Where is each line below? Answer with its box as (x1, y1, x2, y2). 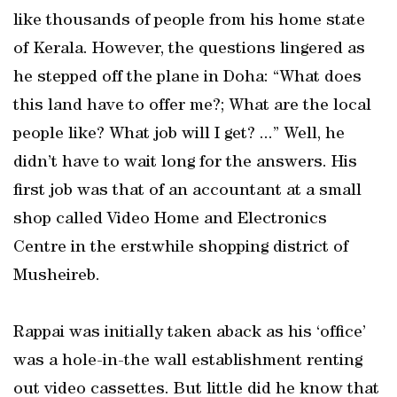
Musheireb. (13, 268, 100, 285)
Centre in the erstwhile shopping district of (13, 239, 348, 257)
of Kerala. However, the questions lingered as (13, 41, 365, 58)
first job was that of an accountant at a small (13, 183, 362, 200)
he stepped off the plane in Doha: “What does (13, 69, 362, 87)
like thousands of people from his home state (13, 12, 365, 30)
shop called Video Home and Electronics (13, 211, 327, 229)
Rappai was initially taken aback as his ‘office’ (13, 324, 366, 342)
